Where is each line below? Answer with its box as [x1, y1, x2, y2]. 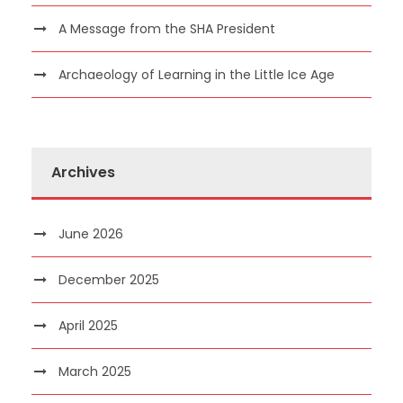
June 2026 [58, 224, 123, 243]
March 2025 [58, 362, 131, 381]
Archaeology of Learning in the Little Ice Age [58, 65, 335, 84]
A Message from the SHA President [58, 19, 275, 38]
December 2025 [58, 270, 159, 289]
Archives [51, 161, 115, 183]
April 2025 [58, 316, 118, 335]
